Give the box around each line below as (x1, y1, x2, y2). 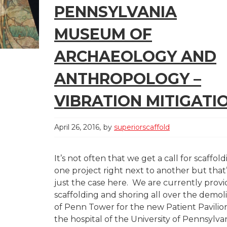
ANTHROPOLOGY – (54, 69, 201, 88)
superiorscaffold (114, 123, 170, 132)
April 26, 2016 (54, 123, 99, 132)
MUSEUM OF (54, 25, 152, 44)
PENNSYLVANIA (54, 3, 177, 21)
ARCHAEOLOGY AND (54, 47, 216, 66)
